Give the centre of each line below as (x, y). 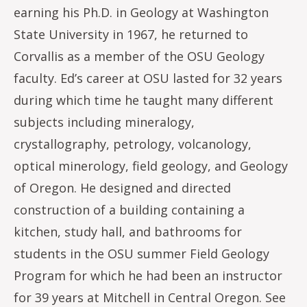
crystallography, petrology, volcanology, (133, 144)
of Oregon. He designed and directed (122, 188)
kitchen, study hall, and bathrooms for (128, 232)
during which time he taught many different (144, 100)
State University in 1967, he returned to (131, 34)
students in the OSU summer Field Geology (142, 254)
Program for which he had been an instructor (148, 275)
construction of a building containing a (129, 210)
